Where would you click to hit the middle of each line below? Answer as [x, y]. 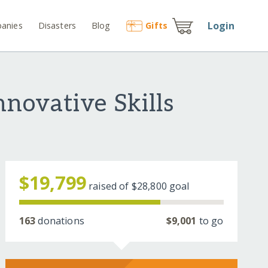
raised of [110, 186]
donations [60, 221]
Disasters [57, 25]
